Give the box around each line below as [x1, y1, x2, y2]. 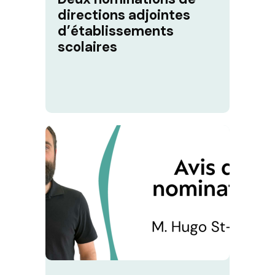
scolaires [58, 38, 117, 56]
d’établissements [58, 22, 174, 41]
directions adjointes [58, 6, 190, 25]
